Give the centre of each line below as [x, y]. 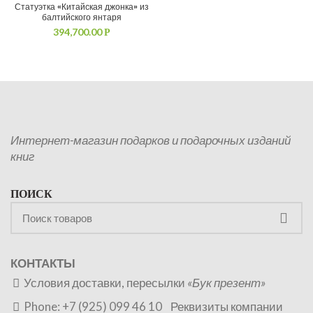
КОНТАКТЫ [43, 263]
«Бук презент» [226, 283]
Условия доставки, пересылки [105, 283]
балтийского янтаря [82, 17]
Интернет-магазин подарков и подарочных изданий [151, 140]
